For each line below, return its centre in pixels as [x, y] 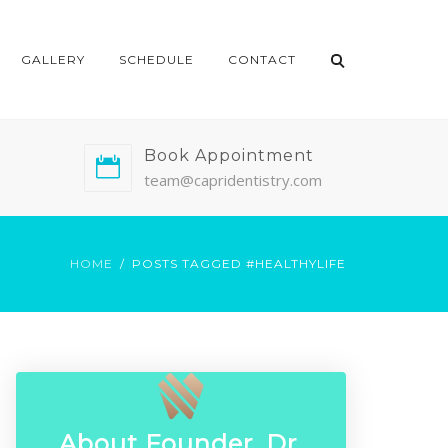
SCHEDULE [156, 59]
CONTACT [262, 59]
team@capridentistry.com [232, 180]
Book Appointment [228, 155]
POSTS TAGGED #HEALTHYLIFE [239, 263]
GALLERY [53, 59]
